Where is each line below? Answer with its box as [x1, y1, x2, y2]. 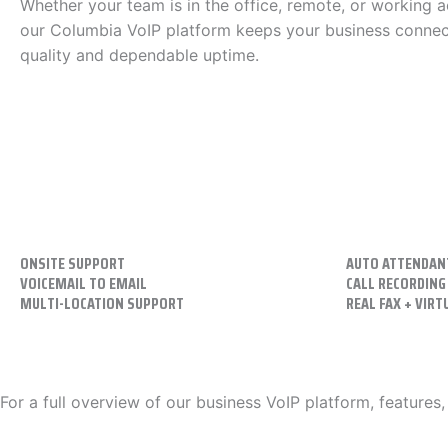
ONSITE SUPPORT [20, 251, 125, 277]
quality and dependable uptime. [20, 45, 259, 66]
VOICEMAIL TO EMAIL [20, 271, 147, 297]
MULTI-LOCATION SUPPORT [20, 291, 184, 317]
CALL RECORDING [346, 271, 446, 297]
